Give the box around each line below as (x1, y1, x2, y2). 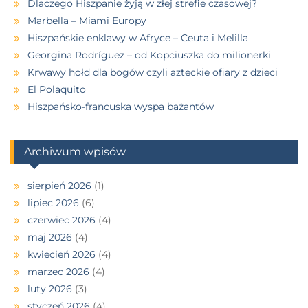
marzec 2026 (27, 265, 89, 278)
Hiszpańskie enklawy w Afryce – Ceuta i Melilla (27, 31, 248, 44)
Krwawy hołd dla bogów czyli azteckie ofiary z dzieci (27, 65, 278, 78)
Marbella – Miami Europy (27, 14, 146, 27)
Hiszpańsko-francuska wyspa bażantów (27, 100, 214, 113)
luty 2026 (27, 282, 72, 295)
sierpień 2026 (27, 179, 91, 192)
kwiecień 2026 (27, 247, 96, 261)
